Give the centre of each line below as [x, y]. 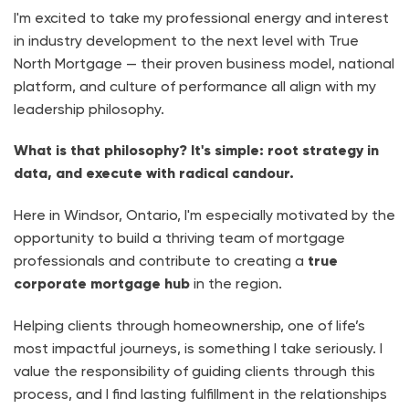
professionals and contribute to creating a [161, 261]
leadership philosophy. [89, 109]
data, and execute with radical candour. [154, 173]
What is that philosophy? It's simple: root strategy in [196, 151]
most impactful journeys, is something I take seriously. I [198, 348]
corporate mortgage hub [102, 284]
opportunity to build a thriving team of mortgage [179, 238]
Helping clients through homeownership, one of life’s [189, 325]
